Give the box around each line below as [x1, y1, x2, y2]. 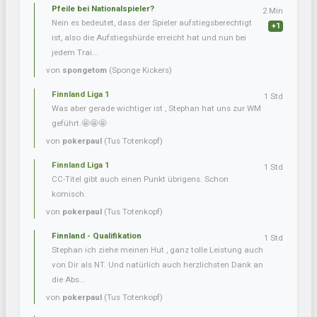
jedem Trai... [52, 47, 98, 58]
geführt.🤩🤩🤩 [52, 118, 107, 129]
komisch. [52, 189, 86, 200]
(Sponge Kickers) [107, 65, 172, 76]
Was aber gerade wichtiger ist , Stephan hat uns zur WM [52, 103, 261, 114]
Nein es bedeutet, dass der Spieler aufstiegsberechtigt [52, 18, 252, 28]
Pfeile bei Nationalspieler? [52, 4, 154, 14]
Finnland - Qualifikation [52, 231, 142, 241]
